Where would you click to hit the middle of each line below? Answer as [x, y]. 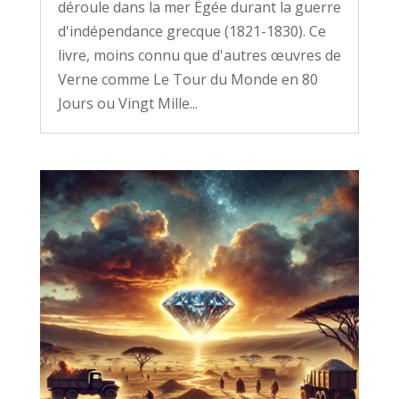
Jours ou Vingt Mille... [127, 104]
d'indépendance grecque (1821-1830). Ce [191, 32]
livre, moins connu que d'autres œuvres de [199, 56]
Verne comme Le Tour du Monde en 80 [187, 80]
